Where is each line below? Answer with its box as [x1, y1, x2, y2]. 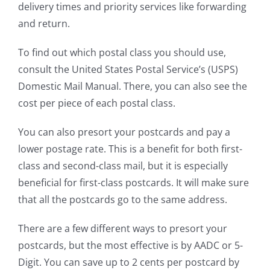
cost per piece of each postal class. [18, 96, 175, 110]
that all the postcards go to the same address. [18, 193, 227, 207]
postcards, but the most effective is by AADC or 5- [18, 239, 243, 253]
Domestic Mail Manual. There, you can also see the [18, 80, 247, 93]
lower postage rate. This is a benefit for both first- [18, 142, 242, 156]
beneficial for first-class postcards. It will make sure [18, 176, 249, 190]
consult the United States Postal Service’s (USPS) [18, 63, 238, 77]
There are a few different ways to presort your [18, 222, 227, 236]
